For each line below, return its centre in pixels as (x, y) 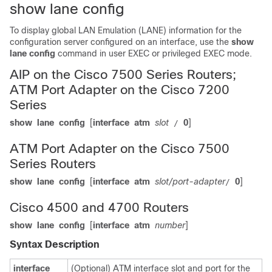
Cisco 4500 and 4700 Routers (99, 207)
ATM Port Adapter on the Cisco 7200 (120, 90)
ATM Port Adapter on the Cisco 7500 (120, 148)
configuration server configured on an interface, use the (121, 42)
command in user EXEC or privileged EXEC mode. (155, 53)
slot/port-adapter (190, 182)
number (170, 225)
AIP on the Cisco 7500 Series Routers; (123, 74)
